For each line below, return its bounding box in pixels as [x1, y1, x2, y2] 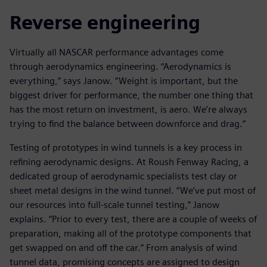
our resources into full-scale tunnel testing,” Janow [10, 198, 220, 210]
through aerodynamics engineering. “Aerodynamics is [10, 60, 231, 72]
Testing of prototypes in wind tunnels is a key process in [10, 141, 242, 153]
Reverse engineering [10, 10, 200, 34]
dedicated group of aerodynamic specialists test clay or [10, 170, 237, 182]
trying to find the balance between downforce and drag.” [10, 117, 246, 129]
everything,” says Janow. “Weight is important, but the [10, 74, 238, 86]
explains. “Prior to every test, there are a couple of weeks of [10, 213, 257, 225]
